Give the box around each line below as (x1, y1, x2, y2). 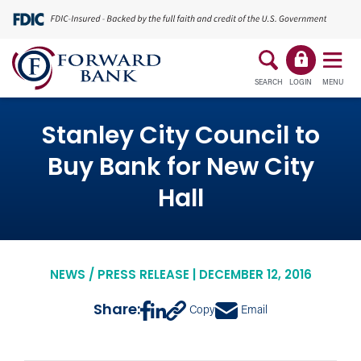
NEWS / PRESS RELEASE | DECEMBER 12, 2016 (49, 270, 312, 282)
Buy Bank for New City (47, 156, 314, 181)
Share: (93, 302, 141, 318)
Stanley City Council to (41, 125, 320, 150)
